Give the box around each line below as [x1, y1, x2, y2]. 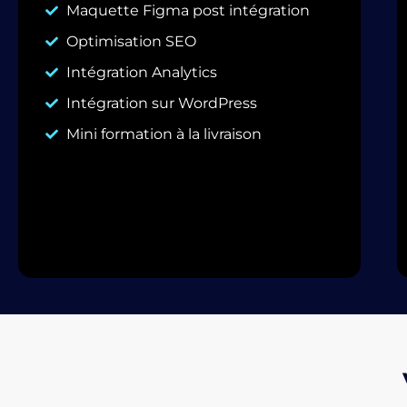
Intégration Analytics [65, 63, 217, 81]
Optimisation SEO [65, 32, 196, 50]
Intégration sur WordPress [65, 94, 257, 112]
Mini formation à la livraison [65, 124, 262, 143]
